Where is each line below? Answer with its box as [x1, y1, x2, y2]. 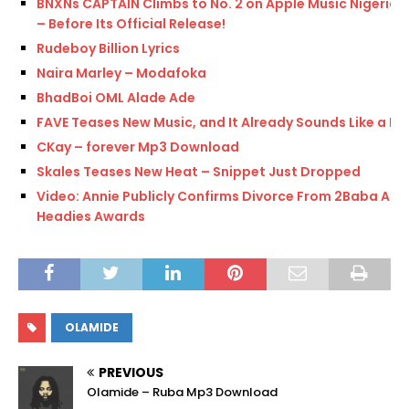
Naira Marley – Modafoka [37, 64, 206, 83]
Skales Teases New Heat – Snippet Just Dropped [37, 163, 361, 182]
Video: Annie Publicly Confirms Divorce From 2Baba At [37, 187, 396, 206]
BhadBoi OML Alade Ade [37, 89, 195, 108]
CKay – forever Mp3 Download [37, 138, 239, 157]
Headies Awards [37, 207, 145, 226]
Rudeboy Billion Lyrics [37, 39, 180, 58]
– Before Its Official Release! [37, 15, 225, 34]
